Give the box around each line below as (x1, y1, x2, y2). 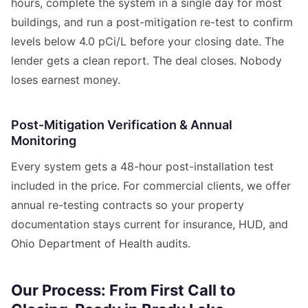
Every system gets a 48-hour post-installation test (11, 159, 274, 174)
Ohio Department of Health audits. (11, 236, 190, 251)
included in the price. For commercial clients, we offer (11, 179, 291, 193)
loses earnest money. (11, 73, 120, 87)
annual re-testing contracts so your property (11, 198, 244, 212)
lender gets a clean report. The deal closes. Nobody (11, 54, 282, 68)
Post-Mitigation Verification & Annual (11, 118, 232, 133)
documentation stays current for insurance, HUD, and (11, 217, 288, 232)
